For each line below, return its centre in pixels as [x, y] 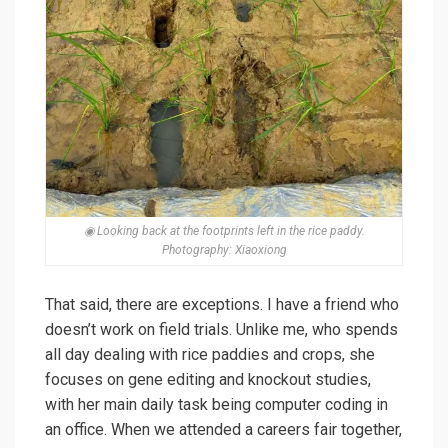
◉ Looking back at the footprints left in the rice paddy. [224, 230]
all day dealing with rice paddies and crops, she [210, 354]
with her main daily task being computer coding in [216, 404]
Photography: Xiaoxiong [224, 249]
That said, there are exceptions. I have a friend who [222, 304]
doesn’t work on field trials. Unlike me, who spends [221, 329]
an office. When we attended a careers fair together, [223, 429]
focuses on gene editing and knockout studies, [208, 379]
